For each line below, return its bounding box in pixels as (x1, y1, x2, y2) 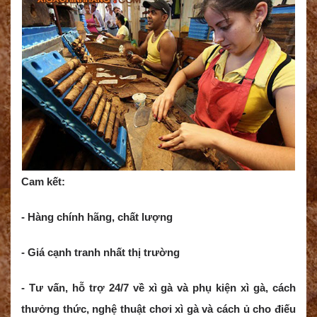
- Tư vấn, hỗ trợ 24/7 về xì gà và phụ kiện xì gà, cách (21, 282, 296, 294)
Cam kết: (21, 175, 65, 188)
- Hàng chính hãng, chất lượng (21, 211, 173, 224)
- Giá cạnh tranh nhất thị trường (21, 246, 180, 259)
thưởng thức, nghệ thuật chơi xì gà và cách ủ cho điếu (21, 303, 296, 316)
